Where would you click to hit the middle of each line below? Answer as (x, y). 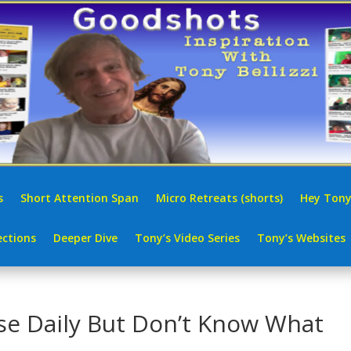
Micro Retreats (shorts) (219, 197)
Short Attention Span (80, 197)
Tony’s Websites (301, 237)
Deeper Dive (85, 237)
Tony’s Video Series (187, 237)
